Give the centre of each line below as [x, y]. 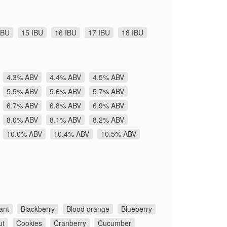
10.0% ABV [24, 134]
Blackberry [38, 209]
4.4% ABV [65, 77]
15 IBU [32, 32]
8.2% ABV [108, 119]
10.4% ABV [71, 134]
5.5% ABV [22, 91]
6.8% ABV [65, 105]
